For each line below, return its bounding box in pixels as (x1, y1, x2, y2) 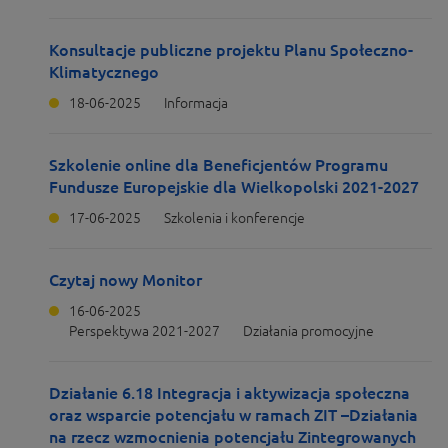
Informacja (164, 95, 228, 111)
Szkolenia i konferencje (164, 210, 305, 226)
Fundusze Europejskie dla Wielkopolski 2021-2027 (49, 178, 419, 196)
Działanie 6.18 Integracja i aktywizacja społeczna (49, 384, 410, 402)
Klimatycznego (49, 63, 159, 81)
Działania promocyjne (243, 323, 374, 339)
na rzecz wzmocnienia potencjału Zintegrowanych (49, 428, 416, 446)
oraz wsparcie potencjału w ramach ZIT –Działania (49, 406, 418, 424)
